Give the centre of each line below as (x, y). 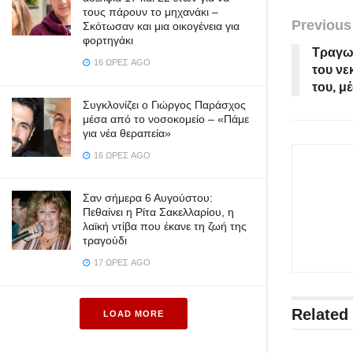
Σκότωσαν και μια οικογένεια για (161, 26)
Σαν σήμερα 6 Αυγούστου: (148, 198)
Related (320, 314)
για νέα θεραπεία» (127, 133)
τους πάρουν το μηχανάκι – (150, 12)
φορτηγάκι (108, 40)
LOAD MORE (133, 314)
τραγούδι (105, 240)
